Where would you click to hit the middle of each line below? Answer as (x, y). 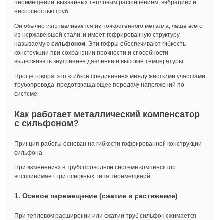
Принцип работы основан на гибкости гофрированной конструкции (108, 144)
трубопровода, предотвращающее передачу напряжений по (99, 85)
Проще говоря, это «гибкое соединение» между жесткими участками (110, 76)
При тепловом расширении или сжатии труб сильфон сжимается (105, 216)
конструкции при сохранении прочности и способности (91, 53)
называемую (33, 44)
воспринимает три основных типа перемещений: (83, 176)
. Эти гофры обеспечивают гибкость (136, 44)
